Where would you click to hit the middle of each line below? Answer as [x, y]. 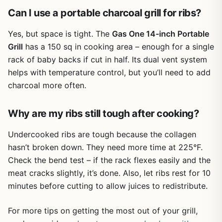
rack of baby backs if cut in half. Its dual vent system [108, 59]
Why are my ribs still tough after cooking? [103, 113]
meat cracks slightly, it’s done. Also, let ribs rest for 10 [109, 173]
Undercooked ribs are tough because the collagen [102, 134]
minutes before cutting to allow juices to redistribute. [108, 186]
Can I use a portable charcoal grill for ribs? [105, 13]
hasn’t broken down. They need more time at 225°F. [105, 147]
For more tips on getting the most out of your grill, [103, 211]
